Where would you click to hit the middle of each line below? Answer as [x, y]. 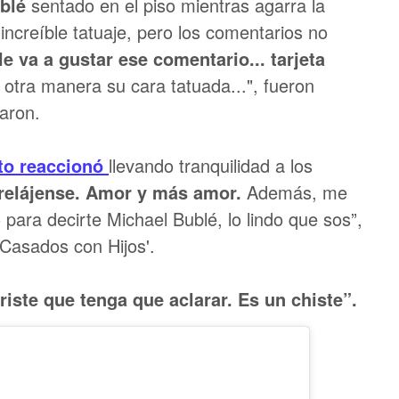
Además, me [297, 192]
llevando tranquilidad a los [211, 165]
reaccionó [61, 165]
